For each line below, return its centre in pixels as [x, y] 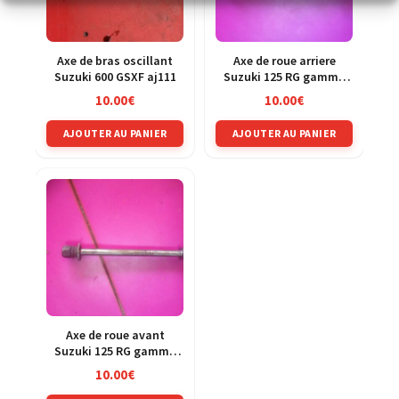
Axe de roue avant [115, 335]
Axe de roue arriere [284, 61]
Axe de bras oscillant [115, 61]
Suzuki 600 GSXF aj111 [115, 77]
